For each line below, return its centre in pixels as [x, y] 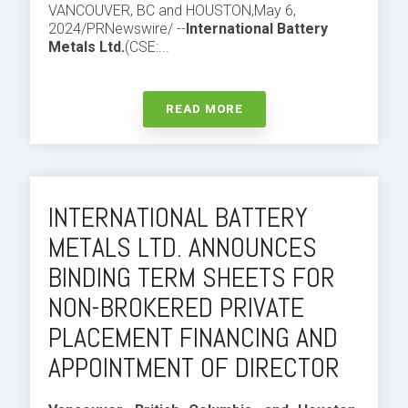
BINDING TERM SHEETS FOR [192, 277]
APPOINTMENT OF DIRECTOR [194, 367]
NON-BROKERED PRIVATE [176, 307]
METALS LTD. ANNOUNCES [183, 247]
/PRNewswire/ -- [133, 28]
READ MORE [204, 108]
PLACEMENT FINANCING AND [193, 337]
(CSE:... [147, 46]
